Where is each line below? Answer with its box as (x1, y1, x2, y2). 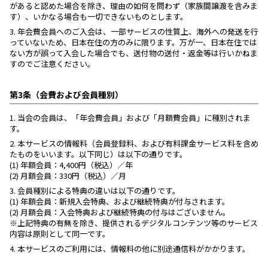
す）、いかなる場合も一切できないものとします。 (10, 11, 188, 22)
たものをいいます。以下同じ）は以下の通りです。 (10, 148, 187, 160)
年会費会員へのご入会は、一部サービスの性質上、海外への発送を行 (16, 26, 258, 37)
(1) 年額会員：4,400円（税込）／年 (10, 159, 133, 170)
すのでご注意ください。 (10, 58, 95, 69)
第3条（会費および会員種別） (10, 89, 123, 100)
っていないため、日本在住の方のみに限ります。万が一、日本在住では (10, 36, 257, 48)
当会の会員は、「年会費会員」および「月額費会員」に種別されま (16, 112, 251, 123)
